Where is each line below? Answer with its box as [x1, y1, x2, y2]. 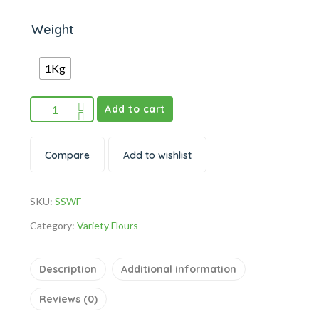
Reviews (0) [39, 293, 98, 305]
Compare [45, 149, 90, 162]
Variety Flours [77, 219, 138, 231]
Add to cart [105, 103, 165, 115]
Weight [31, 21, 74, 38]
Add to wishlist [123, 149, 192, 162]
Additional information [121, 263, 236, 276]
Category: [30, 219, 77, 231]
